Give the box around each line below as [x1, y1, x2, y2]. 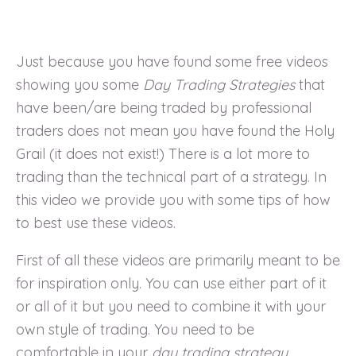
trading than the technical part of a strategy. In [16, 167, 327, 186]
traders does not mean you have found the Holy [16, 121, 335, 140]
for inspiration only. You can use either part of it [16, 273, 327, 292]
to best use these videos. [16, 213, 176, 232]
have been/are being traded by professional [16, 98, 311, 117]
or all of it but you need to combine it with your [16, 296, 326, 315]
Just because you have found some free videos [16, 52, 328, 71]
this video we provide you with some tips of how [16, 190, 331, 209]
